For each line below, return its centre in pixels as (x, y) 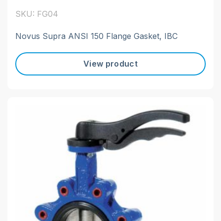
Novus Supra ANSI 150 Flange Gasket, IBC (96, 36)
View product (110, 64)
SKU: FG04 (37, 14)
